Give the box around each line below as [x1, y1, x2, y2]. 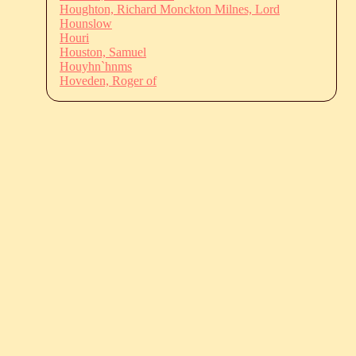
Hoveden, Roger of [60, 73, 157, 87]
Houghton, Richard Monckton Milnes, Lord [60, 2, 280, 16]
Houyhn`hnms [60, 59, 132, 73]
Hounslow [60, 16, 112, 30]
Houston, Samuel [60, 44, 146, 59]
